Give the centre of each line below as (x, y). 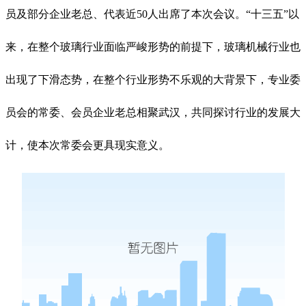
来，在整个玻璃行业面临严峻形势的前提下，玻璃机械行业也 (153, 47)
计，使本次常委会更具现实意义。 (87, 145)
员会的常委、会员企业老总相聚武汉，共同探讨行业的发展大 (153, 113)
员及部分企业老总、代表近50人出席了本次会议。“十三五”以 (152, 14)
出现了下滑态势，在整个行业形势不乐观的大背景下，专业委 (153, 80)
